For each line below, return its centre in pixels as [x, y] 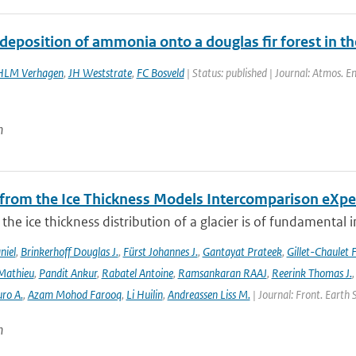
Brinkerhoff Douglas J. [69, 252]
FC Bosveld [160, 73]
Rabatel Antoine [137, 273]
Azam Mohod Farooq [74, 294]
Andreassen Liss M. [209, 294]
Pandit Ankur [68, 273]
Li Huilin [144, 294]
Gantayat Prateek [242, 252]
